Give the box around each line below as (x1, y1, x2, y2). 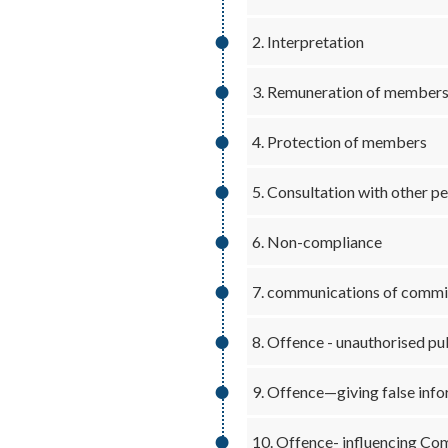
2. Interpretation (251, 32, 364, 51)
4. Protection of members (251, 132, 427, 151)
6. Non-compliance (251, 232, 382, 251)
